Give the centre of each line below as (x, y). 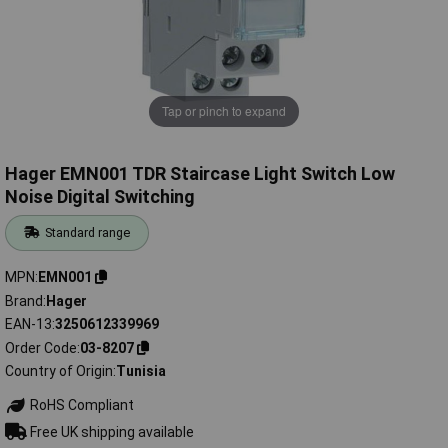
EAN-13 (28, 324)
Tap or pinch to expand (224, 111)
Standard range (88, 233)
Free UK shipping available (110, 431)
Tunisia (141, 371)
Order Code (41, 347)
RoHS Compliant (80, 405)
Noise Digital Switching (100, 197)
